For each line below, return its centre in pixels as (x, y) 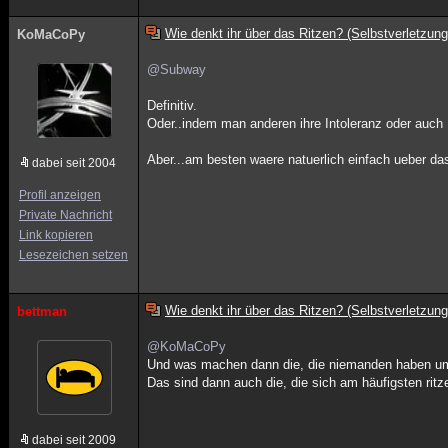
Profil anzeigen (60, 195)
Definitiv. (172, 105)
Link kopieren (56, 235)
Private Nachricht (65, 215)
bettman (42, 311)
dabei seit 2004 (74, 163)
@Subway (177, 69)
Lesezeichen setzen (73, 255)
